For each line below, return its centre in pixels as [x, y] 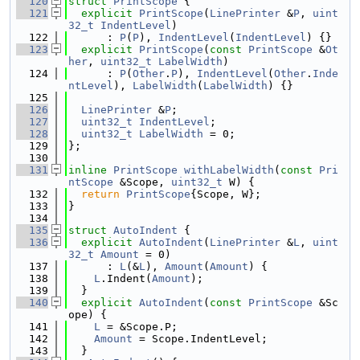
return [100, 194]
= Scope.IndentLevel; [200, 339]
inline [88, 170]
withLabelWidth [229, 170]
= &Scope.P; [139, 327]
